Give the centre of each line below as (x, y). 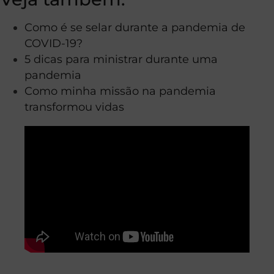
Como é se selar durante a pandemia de (135, 27)
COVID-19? (54, 43)
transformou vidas (74, 106)
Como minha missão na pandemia (120, 91)
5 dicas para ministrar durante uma (121, 59)
